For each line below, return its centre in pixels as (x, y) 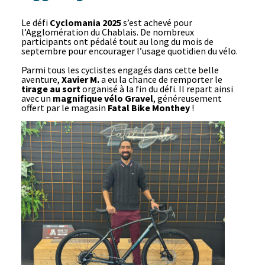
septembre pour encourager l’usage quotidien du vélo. (129, 51)
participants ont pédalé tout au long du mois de (117, 42)
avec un (37, 98)
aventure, (41, 79)
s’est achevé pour (156, 23)
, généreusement (187, 98)
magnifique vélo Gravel (103, 98)
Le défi (35, 23)
